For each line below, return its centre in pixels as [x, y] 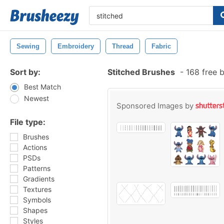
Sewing [28, 46]
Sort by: [25, 72]
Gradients [39, 179]
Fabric [161, 46]
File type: [28, 122]
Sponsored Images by [156, 106]
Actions [35, 147]
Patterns [37, 168]
